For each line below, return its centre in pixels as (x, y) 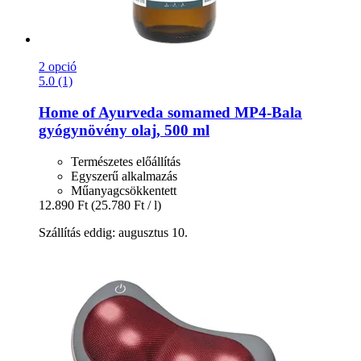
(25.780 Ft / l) (126, 205)
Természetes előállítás (126, 161)
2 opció (58, 67)
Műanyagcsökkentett (124, 190)
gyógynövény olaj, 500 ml (124, 131)
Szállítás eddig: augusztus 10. (113, 232)
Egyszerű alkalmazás (124, 176)
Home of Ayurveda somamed (135, 113)
